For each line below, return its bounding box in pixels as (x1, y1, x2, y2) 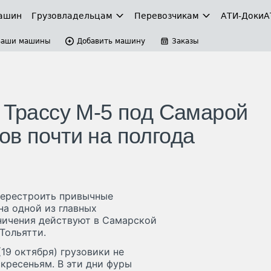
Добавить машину (77, 37, 145, 45)
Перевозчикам (134, 11, 199, 21)
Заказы (172, 37, 198, 45)
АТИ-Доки (221, 11, 264, 21)
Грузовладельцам (31, 11, 113, 21)
